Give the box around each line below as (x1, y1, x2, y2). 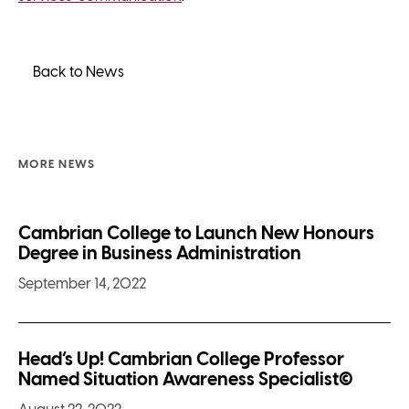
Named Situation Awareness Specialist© (18, 371, 353, 391)
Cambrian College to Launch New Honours (18, 225, 374, 245)
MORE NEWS (18, 159, 96, 172)
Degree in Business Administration (18, 245, 301, 265)
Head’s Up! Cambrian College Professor (18, 351, 344, 371)
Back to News (32, 64, 124, 80)
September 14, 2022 (18, 277, 146, 293)
